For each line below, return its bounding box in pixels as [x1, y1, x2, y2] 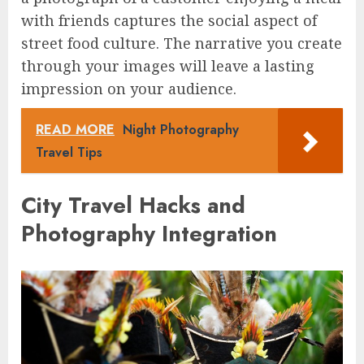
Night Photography [123, 119, 239, 139]
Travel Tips [36, 142, 102, 162]
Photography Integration [21, 218, 277, 250]
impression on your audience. [21, 78, 236, 98]
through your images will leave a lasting [21, 55, 314, 76]
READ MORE [36, 119, 115, 139]
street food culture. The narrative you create [21, 32, 342, 53]
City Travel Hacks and [21, 189, 245, 222]
